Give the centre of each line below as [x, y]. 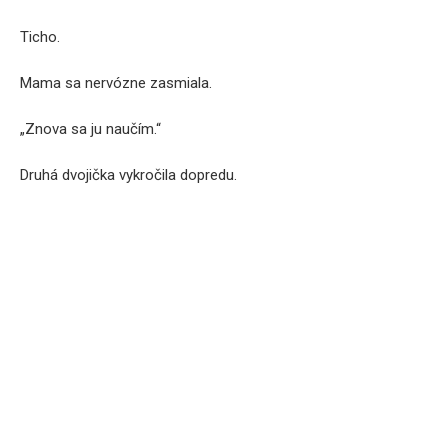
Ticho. [40, 37]
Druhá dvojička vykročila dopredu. [128, 175]
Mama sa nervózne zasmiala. [116, 83]
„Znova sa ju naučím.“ [90, 129]
